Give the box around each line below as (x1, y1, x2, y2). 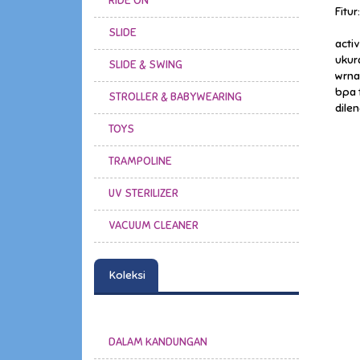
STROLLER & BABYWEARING (108, 89, 242, 104)
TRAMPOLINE (108, 153, 172, 168)
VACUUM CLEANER (108, 218, 198, 232)
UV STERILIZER (108, 186, 178, 200)
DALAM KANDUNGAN (108, 334, 207, 349)
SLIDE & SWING (108, 57, 182, 72)
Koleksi (107, 268, 145, 283)
